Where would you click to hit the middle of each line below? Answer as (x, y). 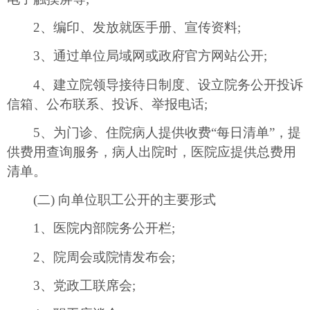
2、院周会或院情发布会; (91, 257)
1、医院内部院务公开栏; (91, 228)
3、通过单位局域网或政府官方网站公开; (137, 56)
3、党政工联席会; (71, 286)
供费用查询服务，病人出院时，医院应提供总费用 (152, 152)
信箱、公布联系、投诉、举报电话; (107, 104)
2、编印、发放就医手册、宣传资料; (124, 27)
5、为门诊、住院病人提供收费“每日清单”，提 (154, 132)
